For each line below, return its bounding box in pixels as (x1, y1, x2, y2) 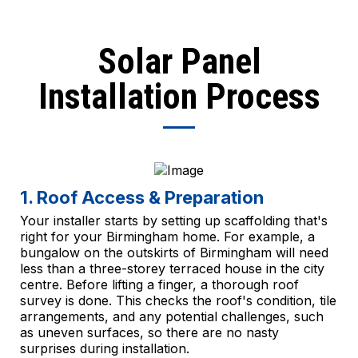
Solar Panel (97, 41, 261, 82)
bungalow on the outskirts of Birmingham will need (20, 244, 328, 261)
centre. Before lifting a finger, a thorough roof (20, 276, 299, 292)
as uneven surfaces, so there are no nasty (20, 324, 279, 340)
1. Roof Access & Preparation (20, 186, 264, 208)
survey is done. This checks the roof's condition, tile (20, 292, 336, 308)
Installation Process (38, 76, 320, 117)
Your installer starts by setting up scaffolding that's (20, 212, 328, 229)
